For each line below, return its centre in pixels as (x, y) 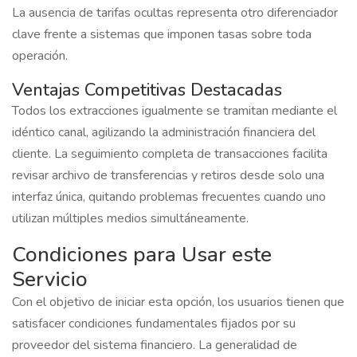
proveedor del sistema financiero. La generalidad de (155, 345)
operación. (40, 55)
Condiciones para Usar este (142, 254)
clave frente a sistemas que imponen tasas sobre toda (162, 34)
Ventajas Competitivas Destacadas (147, 90)
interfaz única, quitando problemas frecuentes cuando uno (169, 196)
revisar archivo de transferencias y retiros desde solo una (168, 175)
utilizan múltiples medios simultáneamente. (130, 218)
